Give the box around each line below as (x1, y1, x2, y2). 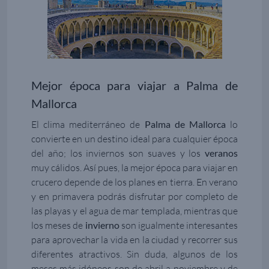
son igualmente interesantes (119, 219, 238, 232)
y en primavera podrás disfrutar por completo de (31, 190, 238, 203)
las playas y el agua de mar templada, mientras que (31, 205, 238, 217)
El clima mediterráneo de (31, 118, 145, 131)
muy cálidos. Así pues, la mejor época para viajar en (31, 162, 238, 174)
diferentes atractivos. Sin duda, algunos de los (31, 248, 238, 261)
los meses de (31, 219, 85, 232)
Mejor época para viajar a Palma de (31, 78, 238, 93)
